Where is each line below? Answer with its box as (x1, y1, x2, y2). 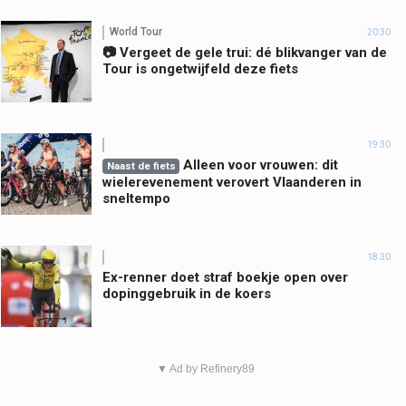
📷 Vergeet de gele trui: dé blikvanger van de (102, 43, 387, 61)
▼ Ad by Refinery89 (156, 362, 255, 375)
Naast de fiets (106, 159, 176, 172)
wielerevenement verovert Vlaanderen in (102, 173, 362, 190)
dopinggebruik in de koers (102, 285, 271, 302)
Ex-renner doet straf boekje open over (102, 268, 348, 285)
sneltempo (102, 189, 170, 207)
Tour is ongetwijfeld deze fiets (102, 60, 298, 77)
